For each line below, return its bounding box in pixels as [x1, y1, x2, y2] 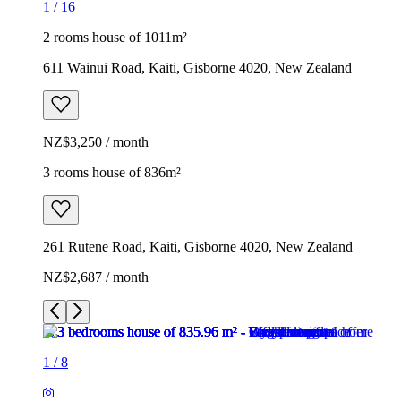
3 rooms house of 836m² [43, 164, 181, 180]
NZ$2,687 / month [43, 269, 149, 285]
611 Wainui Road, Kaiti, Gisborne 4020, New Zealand [43, 59, 352, 75]
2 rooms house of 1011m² [43, 29, 187, 45]
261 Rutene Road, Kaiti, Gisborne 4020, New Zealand [43, 238, 353, 254]
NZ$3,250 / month [43, 133, 149, 149]
